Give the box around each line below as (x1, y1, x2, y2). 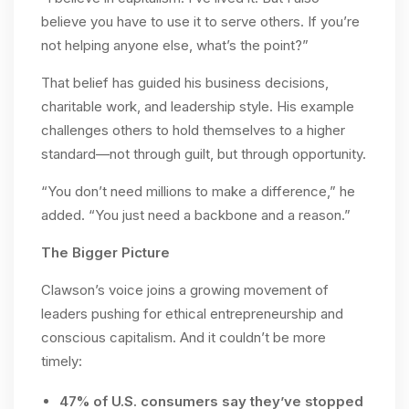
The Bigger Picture (41, 243, 170, 261)
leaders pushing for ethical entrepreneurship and (41, 304, 343, 322)
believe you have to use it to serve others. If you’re (41, 12, 360, 30)
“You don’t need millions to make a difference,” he (41, 182, 355, 200)
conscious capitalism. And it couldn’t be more (41, 328, 326, 346)
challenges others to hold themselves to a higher (41, 121, 345, 139)
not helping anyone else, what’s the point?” (41, 36, 309, 54)
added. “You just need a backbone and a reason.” (41, 205, 351, 224)
